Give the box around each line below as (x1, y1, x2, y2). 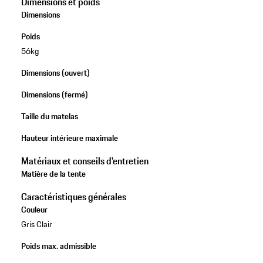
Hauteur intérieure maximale (21, 131, 118, 144)
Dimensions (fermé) (21, 87, 88, 101)
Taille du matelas (21, 109, 78, 123)
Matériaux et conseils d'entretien (21, 153, 149, 168)
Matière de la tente (21, 167, 86, 180)
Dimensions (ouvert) (21, 66, 90, 79)
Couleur (21, 203, 48, 216)
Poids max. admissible (21, 240, 96, 253)
